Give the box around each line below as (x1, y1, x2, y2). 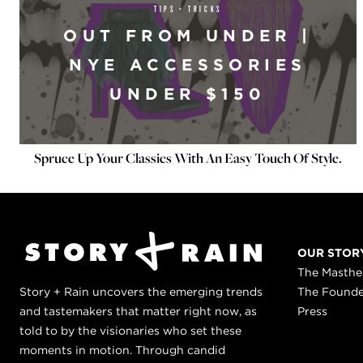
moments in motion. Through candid (19, 344, 225, 357)
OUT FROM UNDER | (63, 26, 313, 45)
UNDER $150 (109, 84, 267, 104)
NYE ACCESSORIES (69, 55, 307, 75)
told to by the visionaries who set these (19, 324, 241, 337)
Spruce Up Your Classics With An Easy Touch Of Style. (34, 148, 342, 168)
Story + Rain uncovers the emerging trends (19, 285, 263, 298)
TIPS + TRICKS (154, 2, 222, 15)
